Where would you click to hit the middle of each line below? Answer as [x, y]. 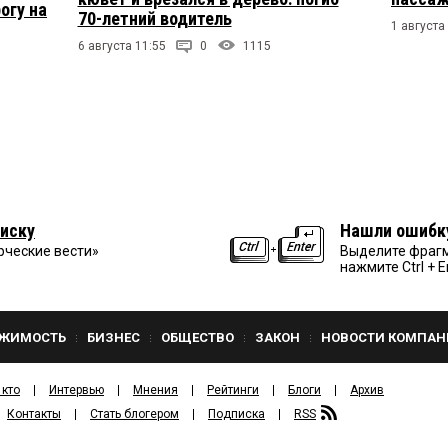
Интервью [76, 389]
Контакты [34, 413]
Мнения [155, 389]
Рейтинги [233, 389]
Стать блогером [134, 413]
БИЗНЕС [113, 337]
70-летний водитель [154, 18]
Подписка [236, 413]
